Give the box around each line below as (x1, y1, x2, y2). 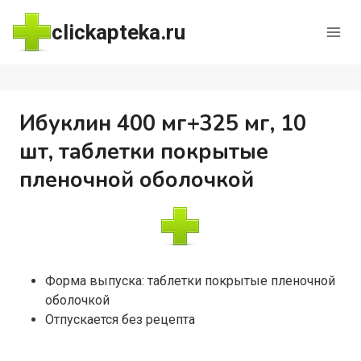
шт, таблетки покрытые (19, 137, 268, 167)
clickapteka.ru (51, 19, 185, 44)
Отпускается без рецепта (44, 312, 195, 327)
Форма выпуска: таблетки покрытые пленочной (44, 273, 335, 288)
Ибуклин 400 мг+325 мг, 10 (19, 109, 306, 139)
